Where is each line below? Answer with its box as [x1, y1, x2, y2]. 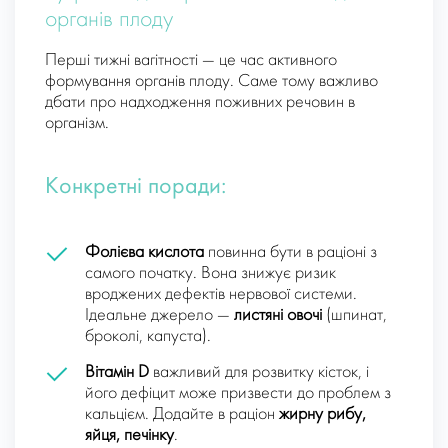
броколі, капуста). [85, 328, 211, 346]
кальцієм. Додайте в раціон [85, 406, 279, 424]
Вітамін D [85, 364, 149, 382]
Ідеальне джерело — [85, 307, 234, 325]
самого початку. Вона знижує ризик [85, 265, 336, 283]
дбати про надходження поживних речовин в [45, 94, 355, 112]
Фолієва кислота [85, 244, 204, 262]
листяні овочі [234, 307, 322, 325]
